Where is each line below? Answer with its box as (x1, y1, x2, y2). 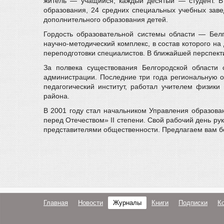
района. (43, 92, 69, 100)
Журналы (113, 199, 141, 206)
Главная (43, 199, 68, 206)
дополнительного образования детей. (43, 15, 168, 23)
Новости (78, 199, 103, 206)
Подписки (178, 199, 207, 206)
